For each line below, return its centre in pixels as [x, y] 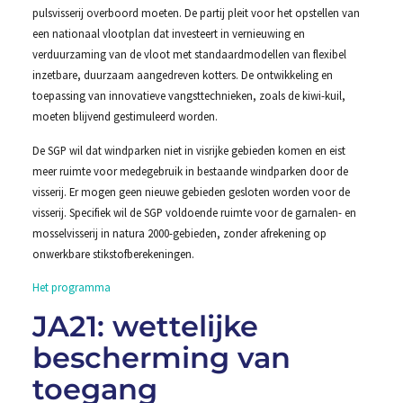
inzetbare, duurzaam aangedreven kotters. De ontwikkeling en [182, 75]
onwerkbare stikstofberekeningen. [113, 253]
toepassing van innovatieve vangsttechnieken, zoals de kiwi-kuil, [188, 96]
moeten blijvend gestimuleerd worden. [125, 116]
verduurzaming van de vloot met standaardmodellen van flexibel [189, 54]
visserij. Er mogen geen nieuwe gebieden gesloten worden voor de [191, 191]
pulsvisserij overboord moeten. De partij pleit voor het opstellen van [196, 13]
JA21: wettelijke [145, 327]
